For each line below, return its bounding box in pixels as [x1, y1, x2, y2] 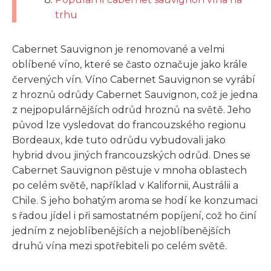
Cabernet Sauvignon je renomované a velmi [12, 43, 224, 55]
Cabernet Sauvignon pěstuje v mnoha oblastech [12, 164, 247, 176]
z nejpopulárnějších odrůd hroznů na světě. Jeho [12, 103, 251, 116]
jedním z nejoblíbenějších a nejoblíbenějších [12, 224, 230, 237]
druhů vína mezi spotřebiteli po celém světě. [12, 240, 227, 252]
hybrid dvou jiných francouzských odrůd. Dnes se [12, 149, 250, 161]
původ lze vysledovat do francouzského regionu [12, 119, 246, 131]
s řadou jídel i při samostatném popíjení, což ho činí [12, 209, 256, 221]
